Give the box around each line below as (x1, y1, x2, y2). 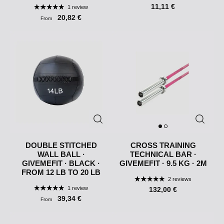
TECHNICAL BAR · (129, 150, 196, 159)
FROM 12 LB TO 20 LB (21, 168, 100, 177)
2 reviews (167, 176, 191, 182)
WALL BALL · (37, 150, 85, 159)
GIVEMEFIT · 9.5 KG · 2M (119, 159, 207, 168)
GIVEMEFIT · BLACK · (22, 159, 100, 168)
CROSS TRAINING (130, 141, 196, 150)
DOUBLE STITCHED (25, 141, 97, 150)
